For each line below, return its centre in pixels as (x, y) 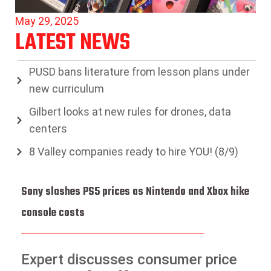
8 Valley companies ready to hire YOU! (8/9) (133, 151)
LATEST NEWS (73, 43)
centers (48, 128)
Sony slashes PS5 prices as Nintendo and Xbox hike (135, 192)
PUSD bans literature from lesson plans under (139, 71)
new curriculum (66, 88)
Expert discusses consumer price (129, 260)
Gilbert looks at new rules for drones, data (130, 111)
